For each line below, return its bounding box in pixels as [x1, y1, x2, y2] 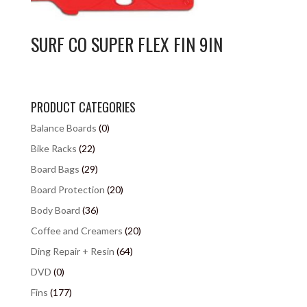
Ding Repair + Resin [30, 245, 114, 257]
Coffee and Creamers [30, 224, 123, 236]
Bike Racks [30, 142, 77, 154]
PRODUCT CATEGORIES [30, 97, 136, 116]
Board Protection [30, 183, 105, 195]
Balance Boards [30, 121, 97, 134]
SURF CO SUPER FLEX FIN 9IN [30, 31, 223, 58]
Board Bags [30, 162, 79, 175]
